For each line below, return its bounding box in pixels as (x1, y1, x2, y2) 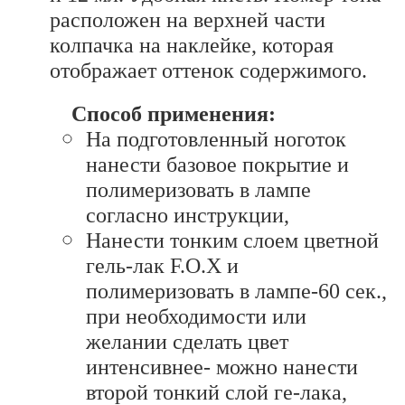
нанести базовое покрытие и (86, 152, 349, 176)
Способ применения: (71, 101, 276, 126)
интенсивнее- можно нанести (86, 354, 358, 379)
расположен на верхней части (50, 7, 325, 32)
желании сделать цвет (86, 329, 288, 353)
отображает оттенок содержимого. (50, 58, 367, 82)
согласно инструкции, (86, 202, 289, 227)
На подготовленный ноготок (86, 127, 346, 151)
